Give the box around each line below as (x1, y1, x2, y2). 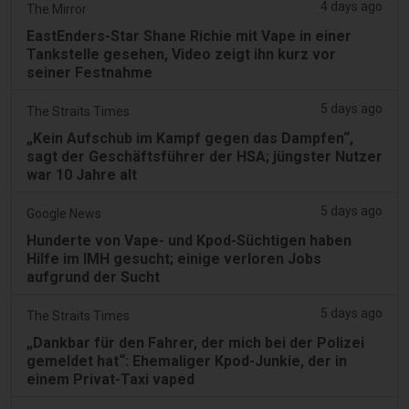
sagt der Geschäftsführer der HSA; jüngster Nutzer (26, 147, 383, 165)
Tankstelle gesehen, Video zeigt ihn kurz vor (26, 45, 336, 63)
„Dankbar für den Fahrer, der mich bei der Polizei (26, 333, 364, 351)
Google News (26, 205, 101, 221)
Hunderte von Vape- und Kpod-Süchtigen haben (26, 231, 351, 249)
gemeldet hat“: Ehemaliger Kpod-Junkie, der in (26, 351, 347, 370)
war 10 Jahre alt (26, 165, 137, 184)
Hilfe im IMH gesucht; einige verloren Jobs (26, 249, 321, 267)
